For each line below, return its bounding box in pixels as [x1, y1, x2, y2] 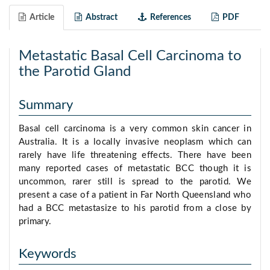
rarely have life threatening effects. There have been [19, 151, 251, 160]
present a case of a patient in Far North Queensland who [19, 190, 251, 200]
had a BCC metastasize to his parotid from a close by [19, 204, 251, 213]
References [146, 13, 191, 22]
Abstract [82, 13, 118, 22]
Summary [19, 98, 73, 112]
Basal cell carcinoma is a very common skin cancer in [19, 124, 251, 134]
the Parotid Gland [19, 64, 131, 80]
